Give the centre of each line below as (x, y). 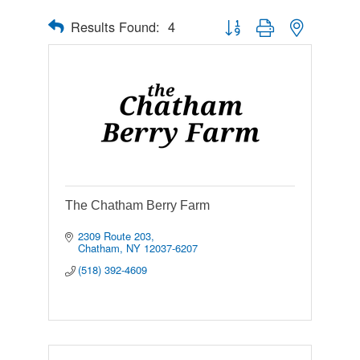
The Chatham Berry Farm (137, 206)
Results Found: (115, 26)
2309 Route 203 (115, 236)
